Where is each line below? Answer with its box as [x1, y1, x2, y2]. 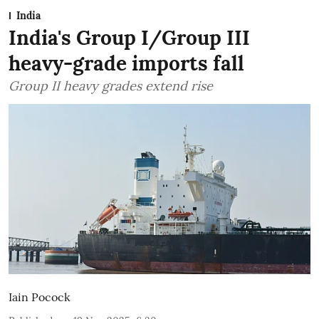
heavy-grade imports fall [9, 51, 244, 76]
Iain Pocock [9, 289, 70, 304]
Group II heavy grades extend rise [102, 78, 213, 94]
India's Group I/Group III [9, 25, 250, 51]
